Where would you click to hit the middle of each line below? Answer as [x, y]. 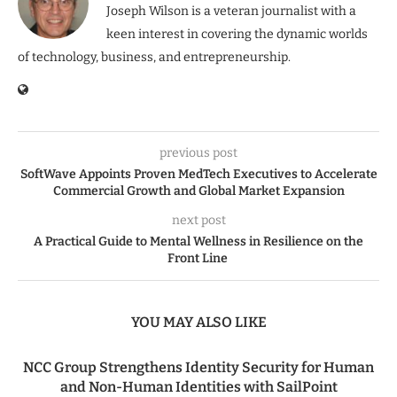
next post [198, 220]
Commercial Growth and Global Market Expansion [198, 191]
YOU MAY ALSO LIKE [198, 322]
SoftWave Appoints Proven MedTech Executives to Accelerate [198, 174]
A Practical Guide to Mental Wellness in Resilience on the [198, 241]
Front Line [198, 258]
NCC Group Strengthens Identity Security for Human [198, 367]
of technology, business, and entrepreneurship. [154, 57]
